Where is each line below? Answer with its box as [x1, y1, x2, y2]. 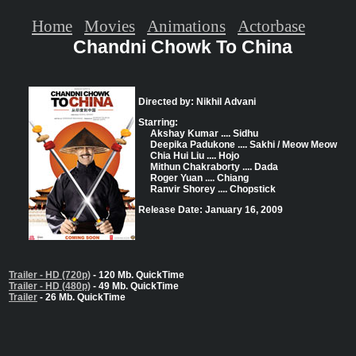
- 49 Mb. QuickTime [91, 281, 179, 292]
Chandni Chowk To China [72, 37, 292, 58]
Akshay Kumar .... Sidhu [149, 128, 258, 140]
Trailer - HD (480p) [9, 281, 91, 292]
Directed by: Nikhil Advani [137, 96, 256, 108]
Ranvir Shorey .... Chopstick [149, 184, 276, 195]
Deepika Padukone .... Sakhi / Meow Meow [149, 139, 337, 151]
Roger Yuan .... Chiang [149, 172, 249, 184]
